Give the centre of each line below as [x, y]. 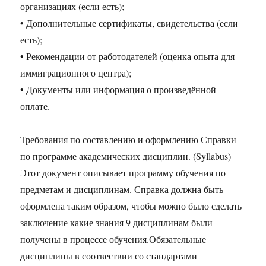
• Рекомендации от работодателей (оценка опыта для [128, 56]
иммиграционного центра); [76, 73]
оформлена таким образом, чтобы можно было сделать [131, 206]
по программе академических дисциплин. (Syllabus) [126, 156]
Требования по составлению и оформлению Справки [129, 140]
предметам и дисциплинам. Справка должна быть [122, 189]
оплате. [35, 106]
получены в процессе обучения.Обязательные [113, 239]
